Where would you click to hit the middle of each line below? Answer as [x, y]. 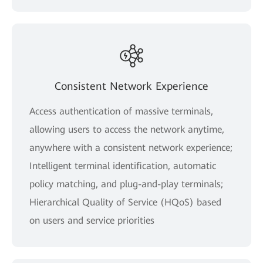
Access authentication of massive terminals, [121, 111]
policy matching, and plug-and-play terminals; [126, 184]
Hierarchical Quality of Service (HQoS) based [125, 202]
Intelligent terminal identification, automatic [123, 166]
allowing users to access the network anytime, [127, 129]
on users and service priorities [92, 220]
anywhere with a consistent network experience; [131, 147]
